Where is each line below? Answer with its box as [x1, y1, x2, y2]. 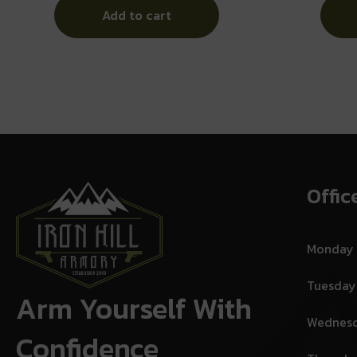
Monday [307, 238, 355, 258]
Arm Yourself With [16, 286, 252, 330]
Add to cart [102, 5, 172, 25]
